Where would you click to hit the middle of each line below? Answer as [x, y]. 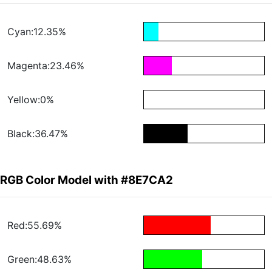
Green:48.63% [39, 260]
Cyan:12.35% [37, 32]
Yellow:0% [31, 100]
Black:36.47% [38, 134]
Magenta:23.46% [46, 66]
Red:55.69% [35, 226]
